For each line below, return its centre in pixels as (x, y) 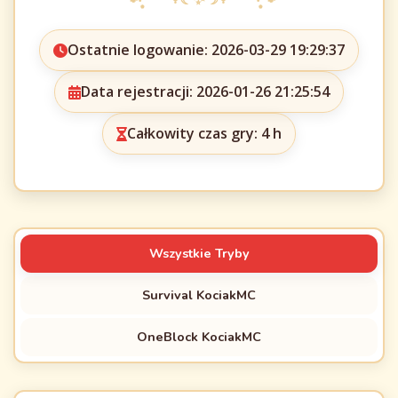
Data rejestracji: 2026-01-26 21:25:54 (205, 92)
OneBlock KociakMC (199, 337)
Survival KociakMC (199, 295)
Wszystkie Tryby (199, 253)
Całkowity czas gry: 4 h (204, 133)
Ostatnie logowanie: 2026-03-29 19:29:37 (206, 50)
